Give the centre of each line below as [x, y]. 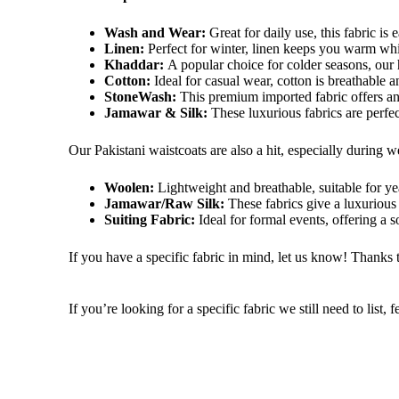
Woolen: [130, 187]
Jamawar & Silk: [156, 113]
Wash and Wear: [155, 33]
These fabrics [266, 204]
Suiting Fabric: [150, 220]
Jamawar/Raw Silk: [165, 204]
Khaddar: [134, 65]
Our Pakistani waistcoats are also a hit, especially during [228, 150]
